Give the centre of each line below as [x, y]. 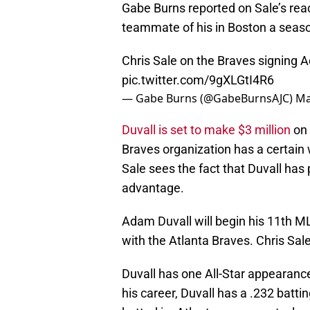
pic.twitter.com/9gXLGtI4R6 [198, 80]
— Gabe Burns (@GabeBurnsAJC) [209, 99]
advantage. [153, 188]
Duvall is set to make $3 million [206, 130]
